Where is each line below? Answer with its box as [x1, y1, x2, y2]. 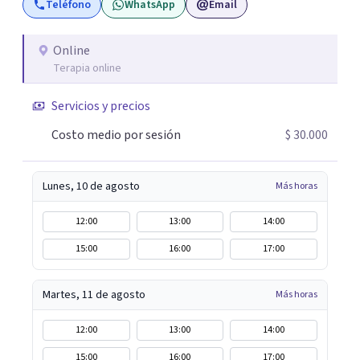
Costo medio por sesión [51, 126, 181, 144]
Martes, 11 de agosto [43, 287, 145, 303]
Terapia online [53, 60, 121, 76]
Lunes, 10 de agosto [43, 178, 140, 194]
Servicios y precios [51, 97, 150, 115]
